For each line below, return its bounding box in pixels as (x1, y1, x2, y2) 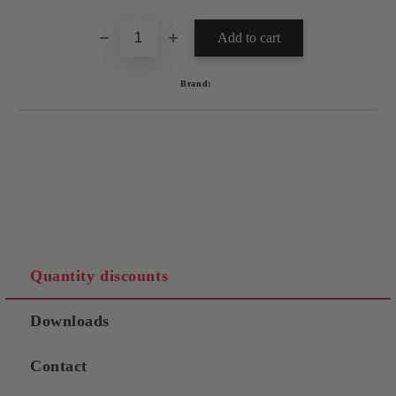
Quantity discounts (30, 267, 169, 285)
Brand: (180, 79, 211, 88)
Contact (30, 357, 88, 375)
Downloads (30, 312, 110, 330)
